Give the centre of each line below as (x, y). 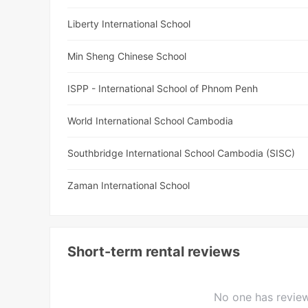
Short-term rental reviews (154, 252)
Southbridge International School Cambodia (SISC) (181, 153)
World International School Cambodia (151, 121)
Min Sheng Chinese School (127, 56)
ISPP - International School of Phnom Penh (163, 89)
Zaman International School (129, 186)
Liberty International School (129, 24)
